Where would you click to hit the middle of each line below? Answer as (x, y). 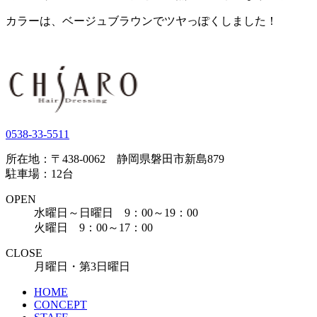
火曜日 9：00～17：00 (93, 227)
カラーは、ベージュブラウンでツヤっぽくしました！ (142, 21)
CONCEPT (60, 304)
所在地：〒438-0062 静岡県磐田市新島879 (115, 158)
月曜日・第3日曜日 (82, 266)
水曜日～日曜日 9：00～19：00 (116, 212)
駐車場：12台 (40, 173)
